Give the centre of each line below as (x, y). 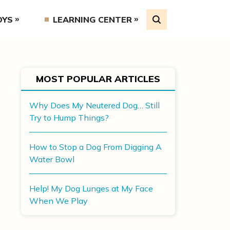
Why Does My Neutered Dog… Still (94, 105)
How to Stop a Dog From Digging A (95, 147)
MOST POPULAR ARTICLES (98, 79)
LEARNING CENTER (92, 20)
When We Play (58, 201)
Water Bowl (52, 159)
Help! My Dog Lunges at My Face (91, 188)
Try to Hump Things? (69, 118)
